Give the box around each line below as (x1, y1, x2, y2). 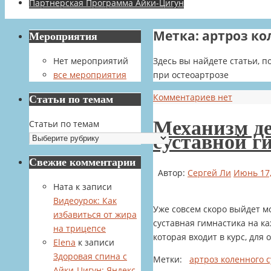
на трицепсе (53, 223, 106, 234)
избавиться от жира (53, 209, 137, 220)
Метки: (153, 253, 182, 266)
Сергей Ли (188, 167, 231, 179)
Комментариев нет (153, 91, 232, 103)
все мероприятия (53, 69, 126, 80)
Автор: (158, 167, 188, 179)
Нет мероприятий (53, 55, 128, 67)
